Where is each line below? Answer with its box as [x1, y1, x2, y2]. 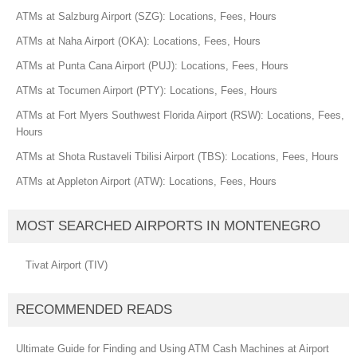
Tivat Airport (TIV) [25, 259, 108, 271]
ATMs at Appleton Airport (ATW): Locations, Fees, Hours [16, 175, 277, 187]
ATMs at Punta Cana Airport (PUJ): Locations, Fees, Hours [16, 60, 288, 72]
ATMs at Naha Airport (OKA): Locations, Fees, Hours [16, 35, 261, 47]
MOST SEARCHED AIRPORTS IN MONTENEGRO [16, 218, 320, 233]
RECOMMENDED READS [16, 302, 172, 317]
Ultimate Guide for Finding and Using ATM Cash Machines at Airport [16, 343, 329, 355]
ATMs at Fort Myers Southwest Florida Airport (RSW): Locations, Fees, [16, 109, 344, 121]
